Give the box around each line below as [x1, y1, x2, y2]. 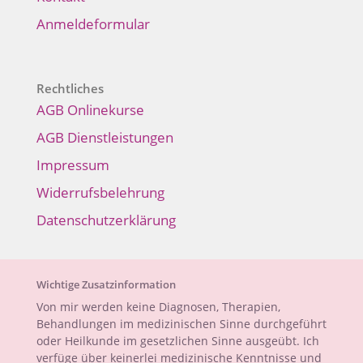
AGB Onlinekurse [36, 100, 144, 119]
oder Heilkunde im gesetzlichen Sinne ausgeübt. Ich [36, 333, 319, 348]
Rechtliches [36, 80, 104, 96]
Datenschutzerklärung [36, 211, 176, 229]
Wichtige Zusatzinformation [36, 277, 176, 292]
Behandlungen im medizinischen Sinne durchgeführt [36, 316, 327, 331]
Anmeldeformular [36, 15, 150, 33]
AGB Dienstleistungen [36, 128, 173, 147]
